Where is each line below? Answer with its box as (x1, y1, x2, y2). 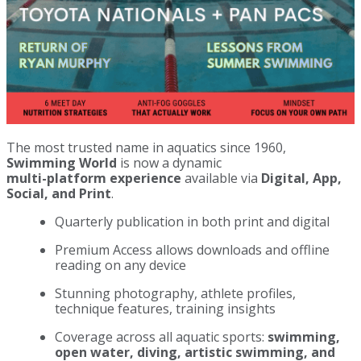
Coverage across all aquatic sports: (55, 327, 268, 346)
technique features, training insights (55, 299, 276, 317)
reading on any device (55, 255, 186, 274)
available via (181, 168, 261, 187)
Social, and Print (6, 184, 111, 202)
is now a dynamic (117, 153, 222, 172)
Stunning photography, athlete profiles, (55, 284, 296, 302)
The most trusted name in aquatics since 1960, (6, 138, 286, 156)
